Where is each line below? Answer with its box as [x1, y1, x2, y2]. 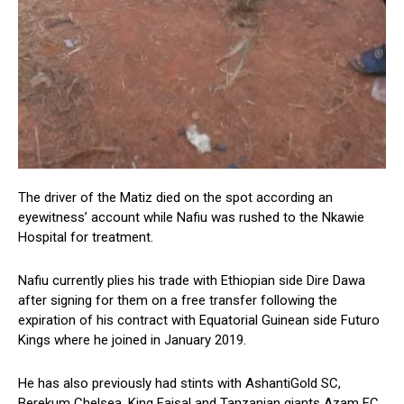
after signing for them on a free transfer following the [18, 292, 337, 309]
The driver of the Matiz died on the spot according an [18, 189, 333, 207]
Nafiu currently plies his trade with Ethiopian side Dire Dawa [18, 272, 365, 289]
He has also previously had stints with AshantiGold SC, [18, 375, 341, 392]
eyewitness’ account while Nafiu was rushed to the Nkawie [18, 209, 364, 226]
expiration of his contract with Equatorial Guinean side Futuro [18, 312, 380, 329]
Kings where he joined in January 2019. [18, 332, 246, 349]
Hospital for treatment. [18, 229, 153, 246]
